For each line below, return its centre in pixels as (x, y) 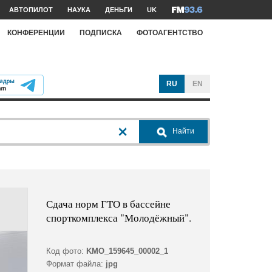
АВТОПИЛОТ (31, 10)
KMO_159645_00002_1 (127, 251)
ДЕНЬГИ (119, 10)
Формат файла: (74, 264)
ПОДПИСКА (101, 32)
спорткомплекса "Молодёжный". (118, 218)
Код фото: (65, 251)
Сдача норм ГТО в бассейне (108, 204)
